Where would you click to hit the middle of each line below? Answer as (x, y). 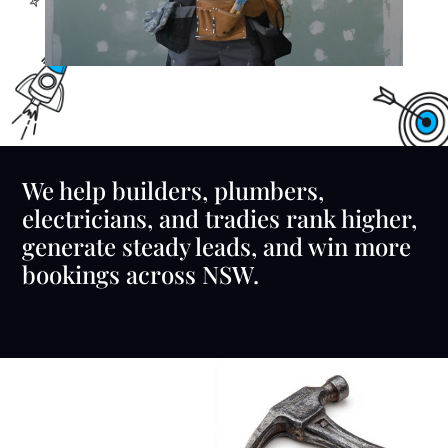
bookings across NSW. (141, 274)
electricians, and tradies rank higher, (220, 218)
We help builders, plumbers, (173, 190)
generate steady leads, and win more (217, 246)
